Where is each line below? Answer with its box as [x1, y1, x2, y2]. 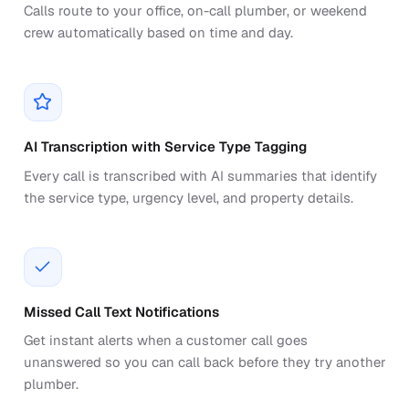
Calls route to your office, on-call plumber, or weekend [23, 2, 367, 20]
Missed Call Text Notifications [23, 302, 219, 320]
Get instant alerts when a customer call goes [23, 331, 308, 350]
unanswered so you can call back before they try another [23, 353, 386, 372]
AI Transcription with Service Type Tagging [23, 138, 307, 156]
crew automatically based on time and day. [23, 24, 293, 42]
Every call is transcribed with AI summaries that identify [23, 166, 377, 184]
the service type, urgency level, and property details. [23, 188, 353, 206]
